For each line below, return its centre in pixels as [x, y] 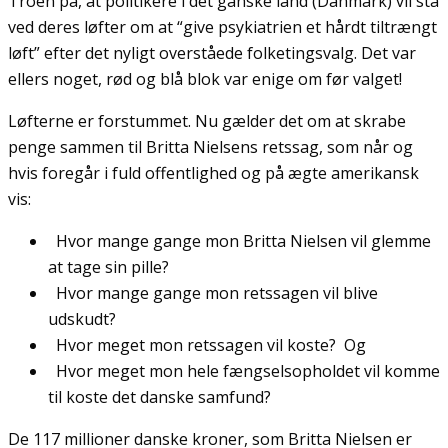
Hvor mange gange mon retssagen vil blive [213, 292]
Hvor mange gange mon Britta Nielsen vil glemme [239, 240]
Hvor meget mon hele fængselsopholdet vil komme [244, 370]
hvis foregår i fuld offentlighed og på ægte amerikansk [213, 172]
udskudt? [82, 318]
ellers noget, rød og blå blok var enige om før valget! [205, 78]
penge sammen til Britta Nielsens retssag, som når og [210, 146]
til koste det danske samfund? [159, 396]
